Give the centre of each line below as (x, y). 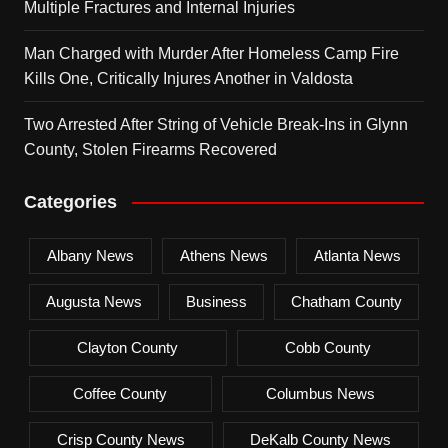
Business (216, 301)
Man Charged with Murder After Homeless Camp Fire (211, 53)
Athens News (224, 255)
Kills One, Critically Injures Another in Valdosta (188, 78)
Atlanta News (358, 255)
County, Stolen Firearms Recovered (150, 149)
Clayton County (128, 347)
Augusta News (93, 301)
